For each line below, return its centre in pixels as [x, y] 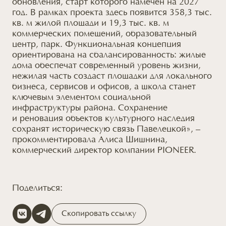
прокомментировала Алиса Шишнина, [90, 140]
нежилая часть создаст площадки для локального [112, 77]
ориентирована [44, 56]
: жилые [190, 56]
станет [181, 88]
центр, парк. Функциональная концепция [96, 45]
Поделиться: [37, 188]
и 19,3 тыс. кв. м [135, 24]
